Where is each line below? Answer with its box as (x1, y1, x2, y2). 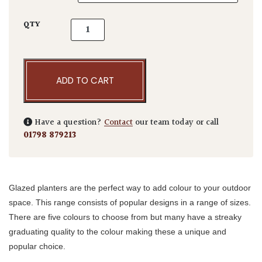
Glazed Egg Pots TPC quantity (70, 18, 198, 33)
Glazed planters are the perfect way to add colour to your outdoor (9, 183, 251, 193)
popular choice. (9, 242, 65, 251)
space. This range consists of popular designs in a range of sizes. (9, 198, 251, 208)
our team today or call (133, 116, 219, 130)
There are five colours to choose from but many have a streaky (9, 212, 242, 222)
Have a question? (32, 116, 104, 130)
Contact (104, 116, 133, 130)
